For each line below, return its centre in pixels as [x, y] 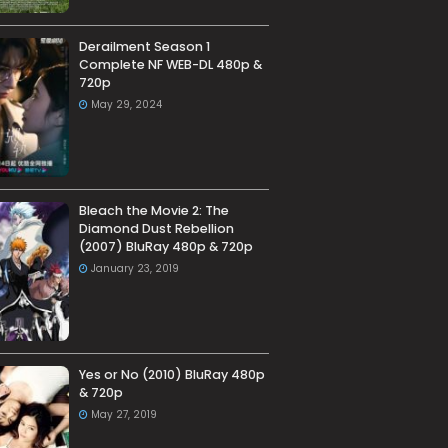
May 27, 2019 [123, 415]
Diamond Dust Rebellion [156, 229]
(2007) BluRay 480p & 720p [165, 247]
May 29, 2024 [126, 105]
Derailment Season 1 [144, 47]
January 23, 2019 [134, 269]
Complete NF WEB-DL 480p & [170, 65]
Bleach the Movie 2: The [153, 211]
